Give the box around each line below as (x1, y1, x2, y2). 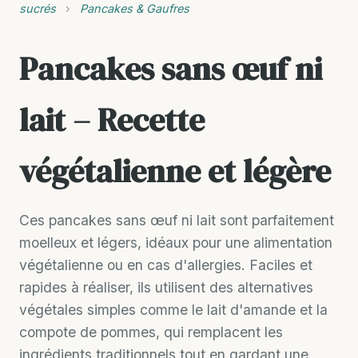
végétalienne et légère (19, 149, 331, 193)
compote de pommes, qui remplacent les (19, 323, 283, 340)
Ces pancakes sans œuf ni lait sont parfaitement (19, 211, 334, 229)
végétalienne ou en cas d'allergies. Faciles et (19, 256, 312, 273)
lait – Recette (19, 97, 205, 141)
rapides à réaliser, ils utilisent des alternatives (19, 278, 313, 296)
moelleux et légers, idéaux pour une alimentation (19, 233, 332, 251)
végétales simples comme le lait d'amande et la (19, 300, 328, 318)
